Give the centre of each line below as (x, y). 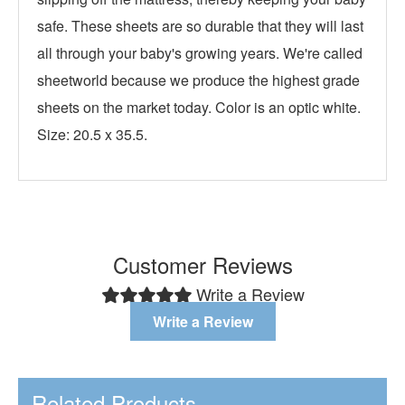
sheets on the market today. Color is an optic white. (199, 107)
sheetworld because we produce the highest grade (198, 80)
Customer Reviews (202, 264)
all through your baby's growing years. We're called (200, 53)
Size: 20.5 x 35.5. (92, 134)
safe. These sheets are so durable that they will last (200, 26)
